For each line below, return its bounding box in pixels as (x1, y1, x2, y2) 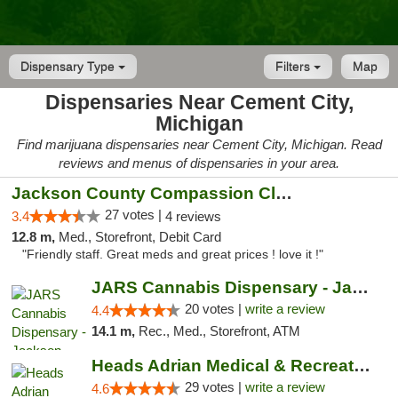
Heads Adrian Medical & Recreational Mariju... (353, 356, 370, 375)
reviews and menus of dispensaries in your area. (59, 155, 339, 171)
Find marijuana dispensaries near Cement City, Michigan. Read (16, 137, 382, 152)
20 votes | (184, 301, 245, 316)
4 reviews (165, 209, 221, 224)
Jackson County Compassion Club (275, 184, 292, 203)
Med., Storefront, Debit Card (59, 229, 221, 244)
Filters (275, 60, 314, 74)
